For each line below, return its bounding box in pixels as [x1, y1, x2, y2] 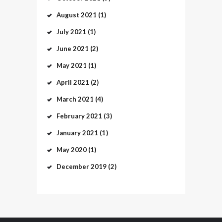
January [56, 128, 83, 137]
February [56, 111, 87, 120]
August [56, 10, 81, 19]
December [56, 162, 91, 170]
